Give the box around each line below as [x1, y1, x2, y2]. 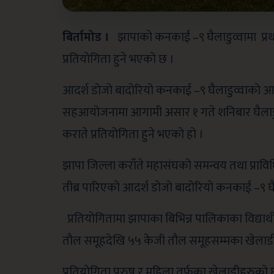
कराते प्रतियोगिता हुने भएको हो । [62, 124, 204, 145]
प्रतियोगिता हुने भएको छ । [62, 48, 174, 70]
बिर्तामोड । [62, 26, 113, 48]
